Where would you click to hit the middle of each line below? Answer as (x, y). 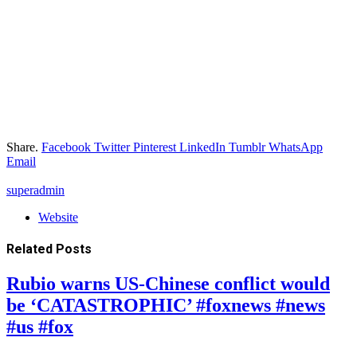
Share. (22, 147)
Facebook (66, 147)
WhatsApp (296, 147)
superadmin (35, 190)
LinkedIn (202, 147)
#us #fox (40, 327)
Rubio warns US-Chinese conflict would (168, 284)
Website (58, 217)
